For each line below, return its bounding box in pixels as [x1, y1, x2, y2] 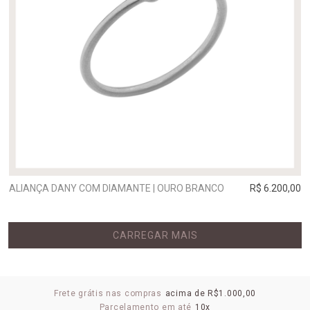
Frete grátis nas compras [53, 289, 162, 298]
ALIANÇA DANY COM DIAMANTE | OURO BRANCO [9, 183, 224, 194]
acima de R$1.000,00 [165, 289, 257, 298]
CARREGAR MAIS [112, 230, 198, 241]
